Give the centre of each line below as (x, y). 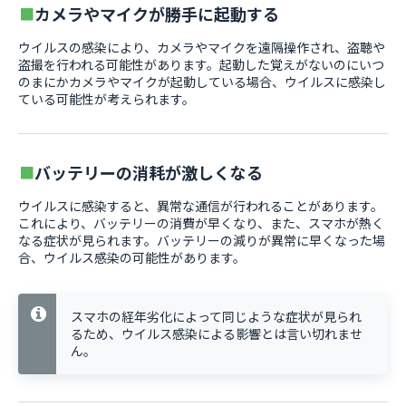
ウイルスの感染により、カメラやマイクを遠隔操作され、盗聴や (202, 47)
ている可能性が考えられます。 (106, 99)
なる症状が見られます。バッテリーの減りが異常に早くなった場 (202, 240)
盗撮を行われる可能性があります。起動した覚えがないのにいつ (201, 64)
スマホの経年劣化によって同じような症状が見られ (216, 316)
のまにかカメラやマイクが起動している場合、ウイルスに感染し (202, 82)
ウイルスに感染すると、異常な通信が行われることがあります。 (201, 206)
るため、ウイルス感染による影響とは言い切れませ (217, 333)
